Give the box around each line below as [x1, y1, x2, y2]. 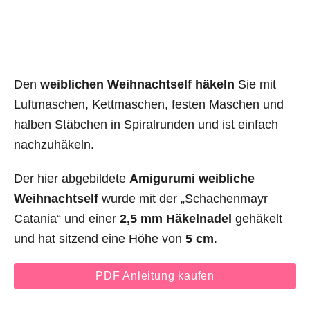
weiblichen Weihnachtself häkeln [40, 77, 235, 91]
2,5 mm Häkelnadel [120, 211, 232, 226]
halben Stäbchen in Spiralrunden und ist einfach [14, 117, 278, 131]
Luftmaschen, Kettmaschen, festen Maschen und [14, 97, 284, 111]
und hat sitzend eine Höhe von [14, 231, 185, 246]
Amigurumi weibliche [129, 171, 255, 185]
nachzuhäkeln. [14, 137, 94, 152]
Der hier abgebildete [14, 171, 129, 185]
